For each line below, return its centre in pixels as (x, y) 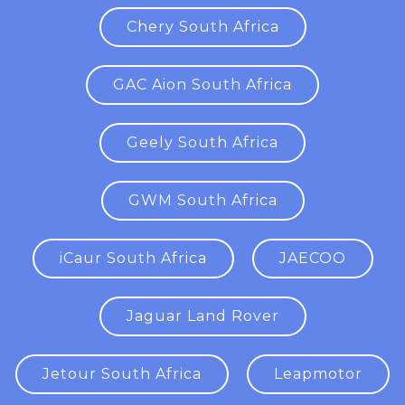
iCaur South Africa (133, 258)
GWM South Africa (202, 200)
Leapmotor (318, 374)
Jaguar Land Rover (202, 316)
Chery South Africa (202, 27)
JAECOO (312, 258)
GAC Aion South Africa (202, 85)
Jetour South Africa (122, 374)
